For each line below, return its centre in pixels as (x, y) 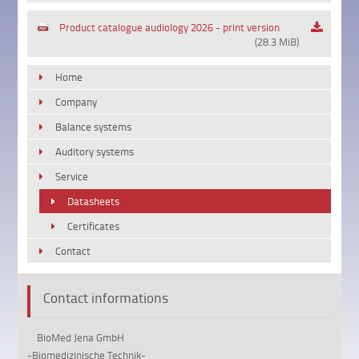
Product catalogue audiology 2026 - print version (170, 28)
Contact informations (106, 298)
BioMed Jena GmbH (76, 338)
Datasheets (94, 202)
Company (77, 102)
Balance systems (94, 127)
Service (72, 177)
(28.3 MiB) (277, 42)
